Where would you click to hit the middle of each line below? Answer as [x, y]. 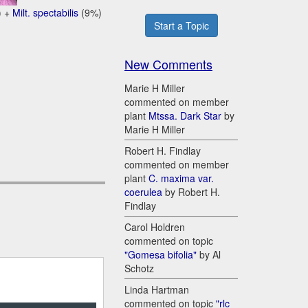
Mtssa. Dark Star [185, 116]
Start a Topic [181, 26]
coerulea [143, 192]
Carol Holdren [155, 227]
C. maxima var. [181, 178]
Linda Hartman [157, 290]
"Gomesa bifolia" [161, 255]
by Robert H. [191, 192]
